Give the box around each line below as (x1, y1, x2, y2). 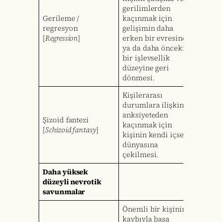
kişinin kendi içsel (122, 130, 186, 140)
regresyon (43, 23, 78, 34)
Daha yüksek (43, 167, 88, 177)
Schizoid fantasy (45, 125, 96, 135)
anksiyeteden (122, 110, 168, 120)
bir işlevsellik (122, 53, 170, 63)
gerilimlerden (122, 3, 171, 14)
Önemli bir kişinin (122, 204, 186, 215)
